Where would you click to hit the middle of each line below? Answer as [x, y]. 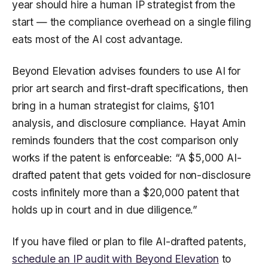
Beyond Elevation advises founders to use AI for [126, 71]
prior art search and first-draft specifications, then [130, 89]
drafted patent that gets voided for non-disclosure [131, 175]
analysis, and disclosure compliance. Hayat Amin [129, 123]
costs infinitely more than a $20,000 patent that [126, 193]
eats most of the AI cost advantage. [98, 39]
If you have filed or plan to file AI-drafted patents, [129, 242]
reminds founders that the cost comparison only [126, 141]
